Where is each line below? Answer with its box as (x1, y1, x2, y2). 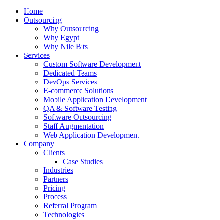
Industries (43, 166, 73, 174)
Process (43, 192, 67, 201)
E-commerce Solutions (43, 86, 113, 95)
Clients (43, 148, 65, 157)
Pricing (43, 184, 65, 192)
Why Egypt (43, 33, 79, 42)
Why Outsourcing (43, 25, 99, 33)
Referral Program (43, 201, 97, 210)
